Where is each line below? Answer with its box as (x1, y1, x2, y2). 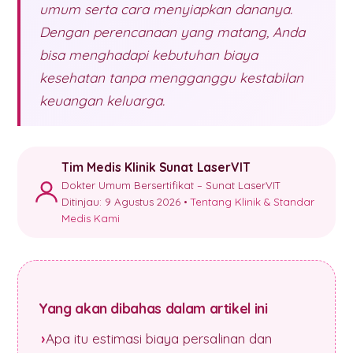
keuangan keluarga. (39, 92, 165, 109)
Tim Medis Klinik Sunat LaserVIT (61, 159, 251, 175)
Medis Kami (61, 212, 120, 225)
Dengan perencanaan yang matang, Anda (39, 24, 305, 40)
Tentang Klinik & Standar (191, 195, 314, 208)
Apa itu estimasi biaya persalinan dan (46, 330, 272, 347)
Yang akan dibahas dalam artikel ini (39, 299, 268, 317)
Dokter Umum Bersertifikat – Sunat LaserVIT (61, 179, 281, 191)
